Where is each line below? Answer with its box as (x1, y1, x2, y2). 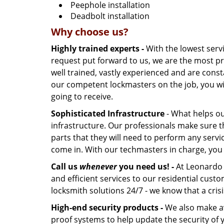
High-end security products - (51, 202, 163, 213)
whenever (79, 161, 117, 172)
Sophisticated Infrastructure (51, 108, 164, 119)
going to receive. (51, 91, 113, 102)
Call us (51, 161, 79, 172)
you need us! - (117, 161, 174, 172)
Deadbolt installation (70, 10, 149, 21)
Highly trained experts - (51, 43, 144, 54)
